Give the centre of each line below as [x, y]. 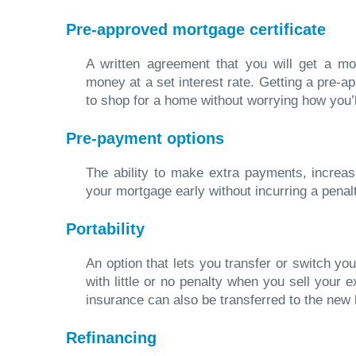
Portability [105, 229]
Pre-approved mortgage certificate [196, 29]
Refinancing [111, 338]
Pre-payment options [145, 138]
